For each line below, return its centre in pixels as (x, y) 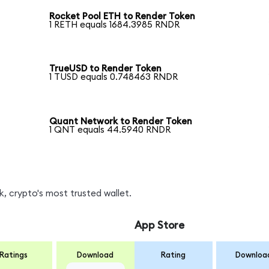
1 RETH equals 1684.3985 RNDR (115, 25)
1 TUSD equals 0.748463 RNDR (114, 77)
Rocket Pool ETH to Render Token (122, 16)
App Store (159, 226)
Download (95, 255)
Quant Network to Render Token (121, 122)
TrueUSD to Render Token (106, 69)
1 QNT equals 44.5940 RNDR (110, 130)
